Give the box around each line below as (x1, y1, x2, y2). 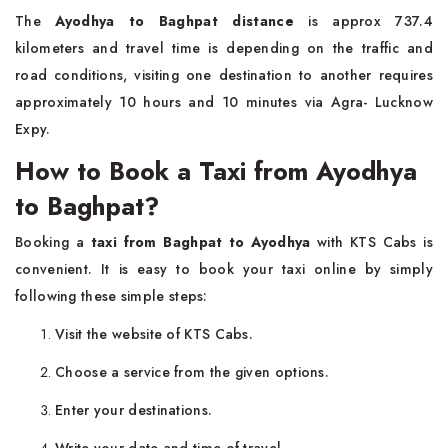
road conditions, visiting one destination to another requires (15, 65, 433, 85)
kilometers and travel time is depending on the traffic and (15, 38, 433, 58)
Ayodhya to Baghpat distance (55, 11, 294, 31)
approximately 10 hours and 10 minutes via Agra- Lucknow (15, 92, 433, 112)
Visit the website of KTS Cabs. (55, 324, 253, 344)
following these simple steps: (15, 286, 213, 306)
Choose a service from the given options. (55, 362, 329, 382)
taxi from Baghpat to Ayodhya (90, 232, 318, 252)
